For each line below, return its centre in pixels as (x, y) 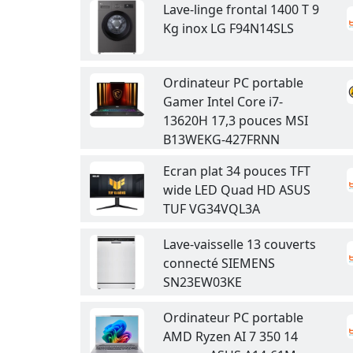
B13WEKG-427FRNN (221, 139)
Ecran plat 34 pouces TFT (237, 171)
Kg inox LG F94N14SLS (229, 28)
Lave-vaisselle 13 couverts (240, 244)
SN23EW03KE (203, 282)
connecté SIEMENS (219, 263)
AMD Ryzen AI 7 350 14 (230, 336)
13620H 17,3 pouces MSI (236, 121)
